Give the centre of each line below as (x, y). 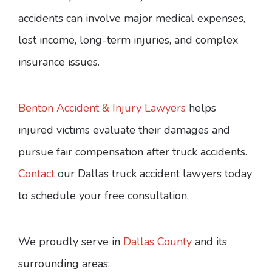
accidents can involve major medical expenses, (132, 19)
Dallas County (158, 242)
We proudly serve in (71, 242)
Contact (36, 174)
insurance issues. (59, 62)
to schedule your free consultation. (104, 196)
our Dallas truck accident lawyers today (153, 174)
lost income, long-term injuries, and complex (128, 40)
